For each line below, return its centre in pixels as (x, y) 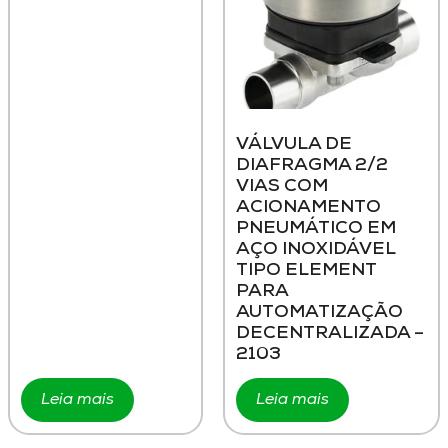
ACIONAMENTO (308, 208)
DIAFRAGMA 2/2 (312, 166)
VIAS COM (282, 187)
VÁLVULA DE (294, 145)
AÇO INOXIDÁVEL (315, 250)
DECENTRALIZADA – (330, 334)
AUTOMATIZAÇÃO (319, 313)
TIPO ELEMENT (306, 271)
